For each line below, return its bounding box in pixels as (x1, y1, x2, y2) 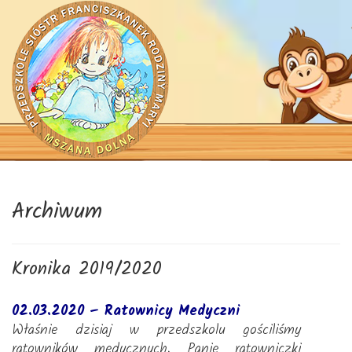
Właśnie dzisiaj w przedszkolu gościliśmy (12, 319, 301, 342)
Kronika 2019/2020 (12, 254, 162, 284)
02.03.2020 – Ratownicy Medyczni (12, 300, 240, 323)
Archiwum (12, 194, 102, 229)
